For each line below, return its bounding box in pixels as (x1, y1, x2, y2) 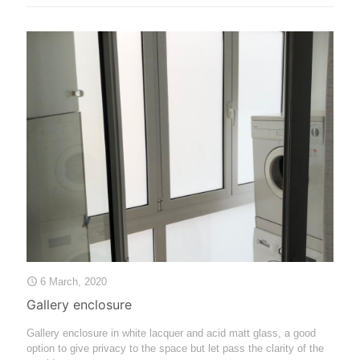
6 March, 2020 (40, 275, 107, 288)
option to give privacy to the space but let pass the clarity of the (27, 342, 324, 354)
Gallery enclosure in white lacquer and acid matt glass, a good (27, 326, 316, 339)
